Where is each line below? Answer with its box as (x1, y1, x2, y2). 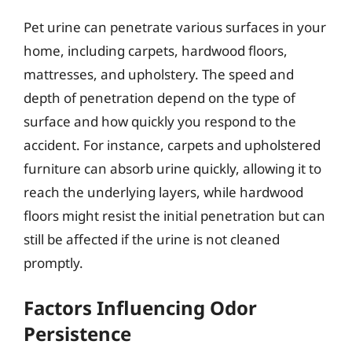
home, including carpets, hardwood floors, (24, 41, 288, 60)
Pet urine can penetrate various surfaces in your (24, 17, 326, 36)
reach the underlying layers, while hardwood (24, 182, 303, 201)
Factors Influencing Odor (24, 295, 257, 321)
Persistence (24, 321, 131, 346)
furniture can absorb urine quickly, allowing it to (24, 159, 321, 178)
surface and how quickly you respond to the (24, 112, 296, 130)
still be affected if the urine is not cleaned (24, 229, 280, 248)
